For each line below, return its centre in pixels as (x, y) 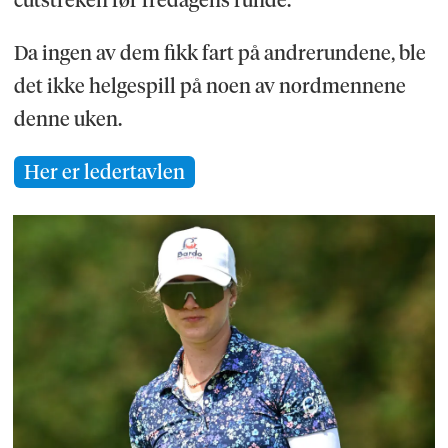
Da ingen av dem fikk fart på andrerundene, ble (219, 52)
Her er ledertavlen (104, 171)
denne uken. (67, 118)
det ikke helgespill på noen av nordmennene (209, 85)
